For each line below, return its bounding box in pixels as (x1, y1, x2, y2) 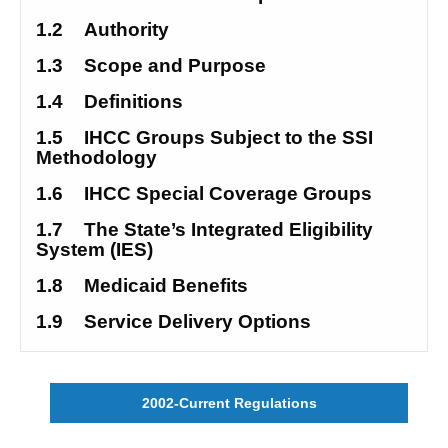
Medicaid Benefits (84, 275, 248, 296)
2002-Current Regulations (141, 395, 317, 412)
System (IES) (36, 239, 158, 260)
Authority (84, 19, 169, 40)
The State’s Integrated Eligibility (84, 219, 373, 240)
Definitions (84, 91, 183, 112)
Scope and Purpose (84, 55, 266, 76)
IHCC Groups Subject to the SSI (84, 127, 373, 148)
